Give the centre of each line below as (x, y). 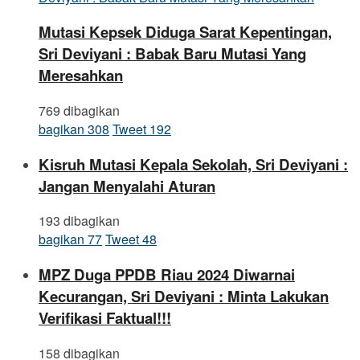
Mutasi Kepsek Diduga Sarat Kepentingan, (185, 32)
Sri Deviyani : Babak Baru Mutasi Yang (172, 54)
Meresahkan (81, 76)
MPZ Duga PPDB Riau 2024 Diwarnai (167, 275)
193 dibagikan (79, 221)
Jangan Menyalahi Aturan (127, 186)
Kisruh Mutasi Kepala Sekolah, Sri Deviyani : (193, 164)
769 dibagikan (79, 111)
